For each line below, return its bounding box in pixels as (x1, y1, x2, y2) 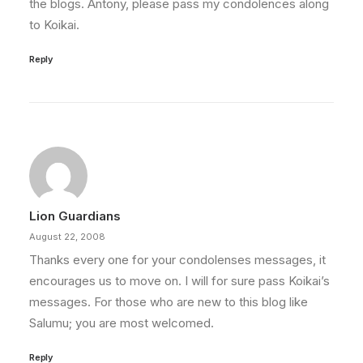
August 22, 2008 (29, 231, 105, 242)
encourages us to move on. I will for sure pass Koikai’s (29, 273, 330, 288)
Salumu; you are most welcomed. (29, 315, 214, 331)
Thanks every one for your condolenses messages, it (29, 252, 326, 267)
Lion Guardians (29, 208, 121, 224)
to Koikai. (29, 17, 79, 32)
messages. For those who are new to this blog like (29, 294, 308, 310)
